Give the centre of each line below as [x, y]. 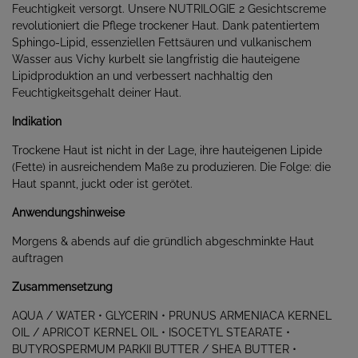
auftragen [38, 258]
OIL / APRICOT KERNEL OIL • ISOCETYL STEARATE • [151, 332]
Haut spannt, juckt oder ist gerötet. [102, 184]
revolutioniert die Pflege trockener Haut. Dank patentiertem [166, 26]
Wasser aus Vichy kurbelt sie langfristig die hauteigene [156, 59]
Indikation [37, 121]
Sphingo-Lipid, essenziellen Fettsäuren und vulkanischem [162, 42]
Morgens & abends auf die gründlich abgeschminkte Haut [163, 241]
